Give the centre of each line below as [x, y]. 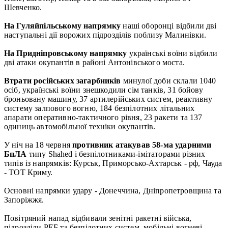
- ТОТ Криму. [28, 172]
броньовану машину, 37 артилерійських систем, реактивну [108, 99]
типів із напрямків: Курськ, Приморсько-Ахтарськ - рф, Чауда [113, 163]
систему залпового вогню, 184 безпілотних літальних [99, 108]
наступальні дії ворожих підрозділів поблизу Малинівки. [105, 35]
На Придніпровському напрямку [66, 53]
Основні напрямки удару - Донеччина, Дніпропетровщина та [113, 190]
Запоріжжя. [24, 199]
